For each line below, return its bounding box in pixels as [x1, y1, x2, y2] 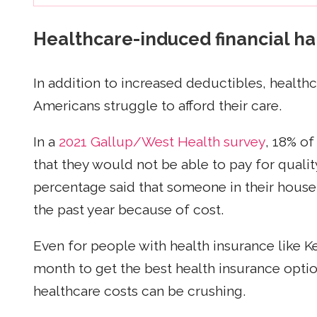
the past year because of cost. [33, 201, 224, 218]
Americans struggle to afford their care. [33, 97, 282, 114]
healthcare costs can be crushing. [33, 283, 246, 300]
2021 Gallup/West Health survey [59, 133, 265, 150]
